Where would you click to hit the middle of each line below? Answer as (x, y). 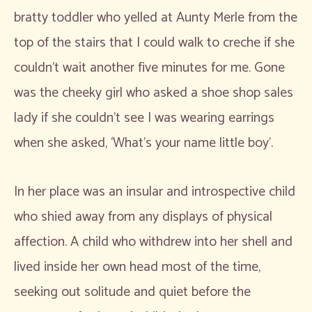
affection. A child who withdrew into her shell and (153, 242)
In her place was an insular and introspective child (155, 192)
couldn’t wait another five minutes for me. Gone (149, 68)
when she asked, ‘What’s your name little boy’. (145, 143)
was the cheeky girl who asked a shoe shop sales (154, 93)
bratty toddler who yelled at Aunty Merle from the (156, 17)
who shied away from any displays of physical (143, 217)
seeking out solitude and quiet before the (132, 292)
